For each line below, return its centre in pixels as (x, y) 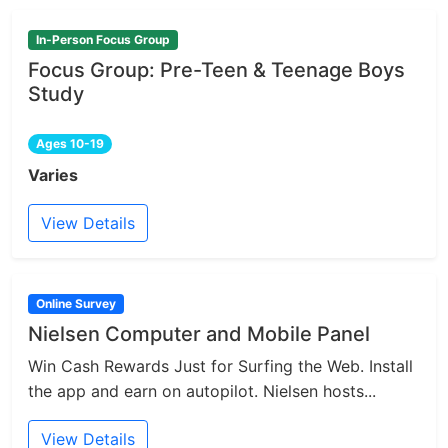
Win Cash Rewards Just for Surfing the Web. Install (220, 366)
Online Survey (75, 304)
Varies (53, 175)
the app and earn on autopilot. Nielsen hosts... (202, 391)
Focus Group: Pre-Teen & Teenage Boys (216, 70)
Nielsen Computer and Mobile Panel (199, 334)
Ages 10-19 (69, 144)
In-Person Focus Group (102, 40)
